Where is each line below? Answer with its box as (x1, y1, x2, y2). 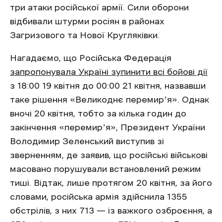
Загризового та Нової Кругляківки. (10, 31, 160, 40)
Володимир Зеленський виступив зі (10, 137, 164, 146)
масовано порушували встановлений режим (10, 165, 201, 173)
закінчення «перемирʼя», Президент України (10, 123, 205, 132)
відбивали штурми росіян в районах (10, 17, 165, 26)
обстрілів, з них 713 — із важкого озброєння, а (10, 206, 212, 215)
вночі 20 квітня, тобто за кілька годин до (10, 109, 186, 118)
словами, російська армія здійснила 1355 (10, 192, 187, 201)
